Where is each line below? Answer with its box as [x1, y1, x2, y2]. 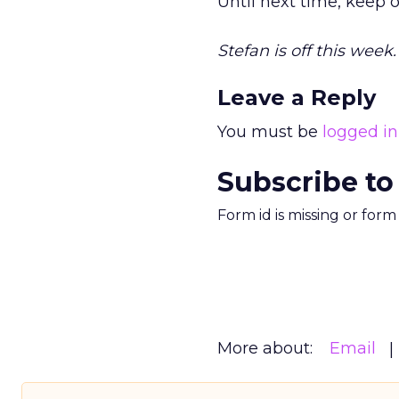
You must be [217, 122, 322, 142]
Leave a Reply [217, 85, 376, 110]
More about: [217, 338, 313, 358]
